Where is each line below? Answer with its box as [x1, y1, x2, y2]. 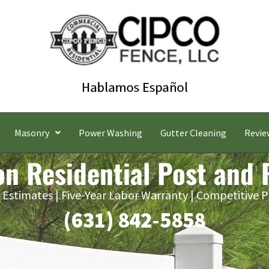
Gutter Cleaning [160, 127, 226, 139]
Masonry [14, 127, 49, 139]
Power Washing [79, 127, 142, 139]
